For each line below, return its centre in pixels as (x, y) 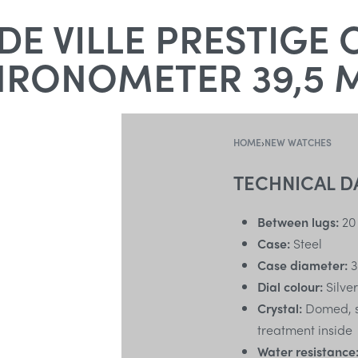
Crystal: (279, 308)
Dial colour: (290, 286)
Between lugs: (298, 222)
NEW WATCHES (298, 142)
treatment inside (304, 330)
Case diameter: (302, 265)
